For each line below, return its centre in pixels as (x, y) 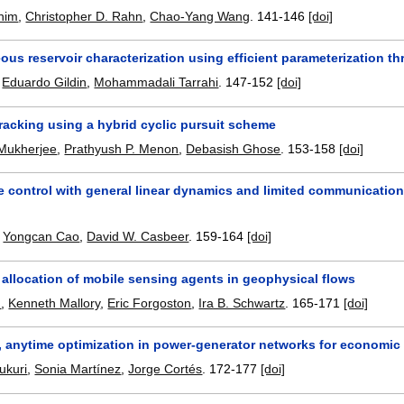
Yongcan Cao (41, 237)
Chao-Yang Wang (200, 16)
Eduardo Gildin (45, 83)
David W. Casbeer (138, 237)
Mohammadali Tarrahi (156, 83)
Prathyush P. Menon (122, 148)
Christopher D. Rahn (84, 16)
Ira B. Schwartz (242, 303)
